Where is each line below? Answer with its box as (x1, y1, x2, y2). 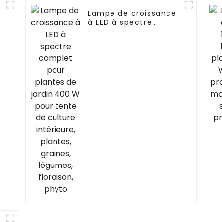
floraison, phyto (88, 71, 154, 81)
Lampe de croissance (88, 8, 177, 19)
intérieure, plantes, (88, 53, 167, 63)
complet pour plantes (88, 26, 178, 37)
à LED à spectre (88, 17, 153, 28)
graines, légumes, (88, 62, 162, 72)
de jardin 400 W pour (88, 35, 175, 46)
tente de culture (88, 44, 157, 55)
